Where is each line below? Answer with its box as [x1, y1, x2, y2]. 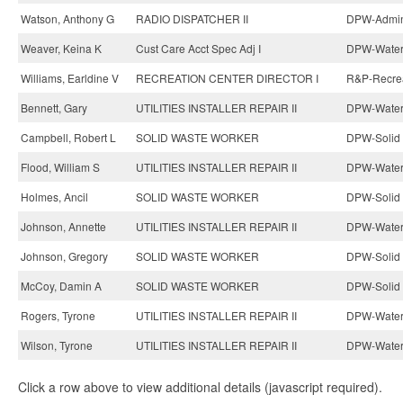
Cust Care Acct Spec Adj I [136, 40, 261, 56]
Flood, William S [21, 159, 100, 175]
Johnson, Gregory [21, 248, 108, 264]
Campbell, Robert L [21, 130, 116, 145]
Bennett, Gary [21, 100, 87, 115]
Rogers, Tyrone [21, 308, 95, 323]
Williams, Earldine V [21, 70, 119, 85]
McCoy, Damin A [21, 278, 102, 293]
